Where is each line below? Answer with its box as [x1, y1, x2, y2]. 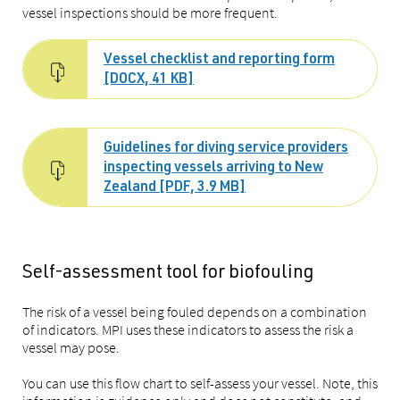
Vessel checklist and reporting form [104, 54, 335, 68]
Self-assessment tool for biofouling [22, 264, 314, 283]
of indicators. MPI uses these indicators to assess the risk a [22, 321, 354, 338]
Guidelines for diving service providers [104, 142, 348, 156]
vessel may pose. [22, 338, 120, 356]
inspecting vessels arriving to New [104, 162, 323, 176]
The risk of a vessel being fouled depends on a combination [22, 303, 367, 321]
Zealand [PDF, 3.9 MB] [104, 181, 246, 196]
